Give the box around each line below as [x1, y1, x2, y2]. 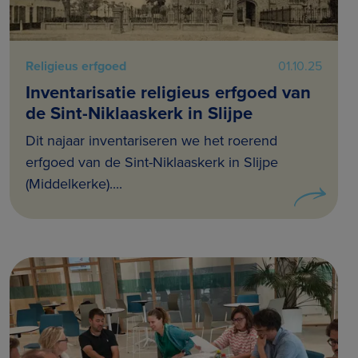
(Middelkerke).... [26, 173, 122, 194]
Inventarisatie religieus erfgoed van [26, 78, 311, 105]
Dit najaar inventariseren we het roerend [26, 129, 277, 151]
